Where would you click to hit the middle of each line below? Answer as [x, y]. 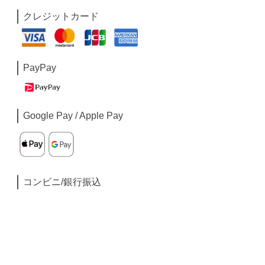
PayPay [40, 67]
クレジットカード [61, 16]
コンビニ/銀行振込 [62, 182]
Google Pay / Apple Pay [73, 116]
